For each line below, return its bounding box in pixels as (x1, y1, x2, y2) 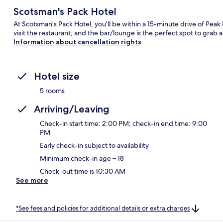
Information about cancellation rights (13, 37, 141, 46)
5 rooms (40, 86, 65, 95)
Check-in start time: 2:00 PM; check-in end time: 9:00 (40, 118, 207, 128)
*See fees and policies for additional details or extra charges (16, 204, 190, 213)
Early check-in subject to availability (40, 140, 149, 150)
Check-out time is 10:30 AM (40, 166, 125, 176)
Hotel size (34, 70, 80, 82)
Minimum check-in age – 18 (40, 153, 124, 163)
